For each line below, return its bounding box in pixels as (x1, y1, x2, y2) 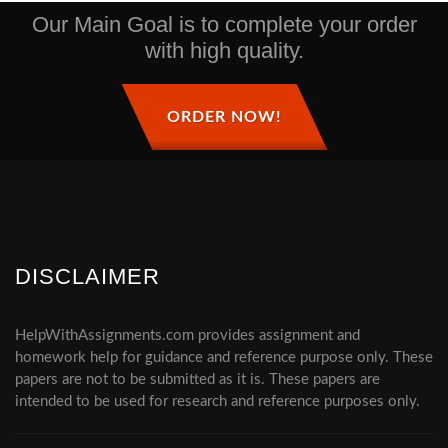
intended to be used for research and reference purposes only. (15, 394, 420, 409)
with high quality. (144, 38, 304, 63)
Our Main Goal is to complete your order (31, 12, 417, 37)
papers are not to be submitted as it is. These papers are (15, 372, 380, 387)
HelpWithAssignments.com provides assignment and (15, 328, 360, 343)
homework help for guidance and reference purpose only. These (15, 350, 433, 365)
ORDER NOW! (166, 109, 282, 125)
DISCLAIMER (15, 264, 160, 289)
